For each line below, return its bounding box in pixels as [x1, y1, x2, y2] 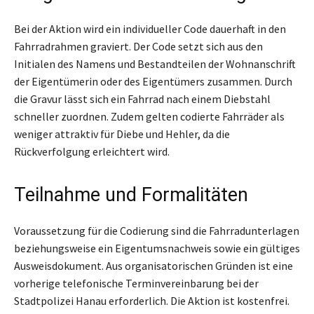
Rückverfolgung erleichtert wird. [14, 144, 170, 158]
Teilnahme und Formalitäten [14, 183, 248, 206]
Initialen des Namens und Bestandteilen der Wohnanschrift [14, 56, 296, 71]
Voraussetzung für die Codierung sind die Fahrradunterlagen [14, 223, 299, 238]
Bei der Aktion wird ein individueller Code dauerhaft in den [14, 21, 286, 36]
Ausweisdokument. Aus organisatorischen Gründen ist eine [14, 258, 293, 273]
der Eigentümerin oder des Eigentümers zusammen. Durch [14, 74, 292, 88]
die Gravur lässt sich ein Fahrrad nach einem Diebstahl [14, 91, 271, 106]
